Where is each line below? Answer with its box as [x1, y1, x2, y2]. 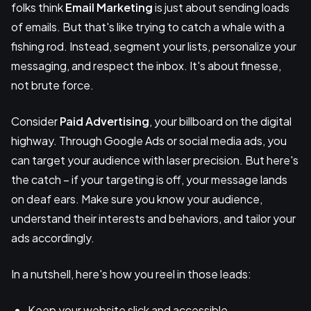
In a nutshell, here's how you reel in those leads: [11, 266, 251, 281]
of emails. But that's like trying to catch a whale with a [11, 19, 285, 34]
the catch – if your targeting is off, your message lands [11, 171, 287, 187]
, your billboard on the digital [149, 113, 292, 128]
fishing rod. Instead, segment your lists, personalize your [11, 38, 296, 53]
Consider [11, 113, 60, 128]
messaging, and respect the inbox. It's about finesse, [11, 58, 281, 73]
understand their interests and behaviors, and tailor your [11, 210, 296, 226]
